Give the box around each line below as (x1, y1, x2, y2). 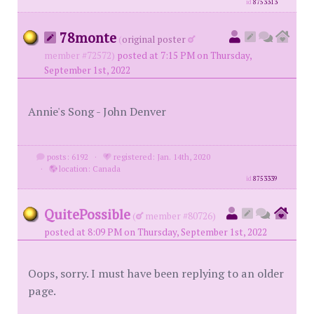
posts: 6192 (44, 151, 88, 162)
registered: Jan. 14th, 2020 (111, 151, 210, 162)
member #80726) (143, 210, 216, 222)
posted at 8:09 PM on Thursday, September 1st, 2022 (44, 226, 267, 238)
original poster (122, 33, 186, 46)
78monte (56, 28, 116, 47)
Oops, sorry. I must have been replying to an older (28, 266, 284, 281)
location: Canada (56, 163, 121, 174)
